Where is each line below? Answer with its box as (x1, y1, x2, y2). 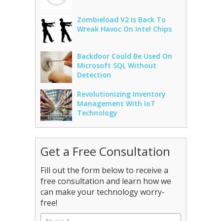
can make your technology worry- (40, 186, 165, 197)
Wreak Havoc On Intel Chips (76, 24, 172, 34)
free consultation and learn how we (40, 176, 171, 186)
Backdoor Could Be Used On (76, 51, 172, 61)
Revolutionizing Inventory (76, 89, 166, 99)
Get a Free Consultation (40, 143, 170, 159)
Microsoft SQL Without (76, 61, 156, 70)
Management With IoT (76, 99, 155, 108)
